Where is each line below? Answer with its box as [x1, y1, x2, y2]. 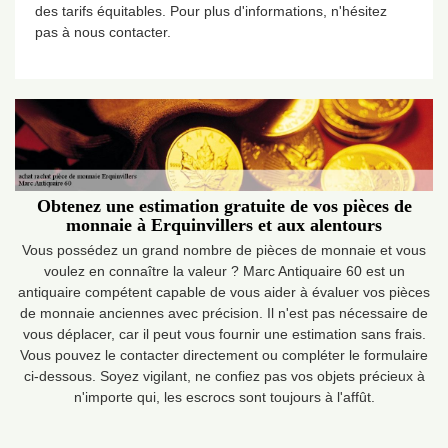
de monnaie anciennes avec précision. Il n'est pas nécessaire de [20, 304, 428, 321]
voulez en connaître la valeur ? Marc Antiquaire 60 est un [43, 262, 405, 279]
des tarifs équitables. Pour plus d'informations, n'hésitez [35, 3, 387, 19]
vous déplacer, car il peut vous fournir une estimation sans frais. [22, 325, 426, 342]
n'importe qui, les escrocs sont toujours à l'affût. [73, 388, 375, 405]
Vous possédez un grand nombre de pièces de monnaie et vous [22, 241, 426, 258]
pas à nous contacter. [35, 24, 171, 40]
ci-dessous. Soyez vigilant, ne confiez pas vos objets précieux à [23, 367, 425, 384]
